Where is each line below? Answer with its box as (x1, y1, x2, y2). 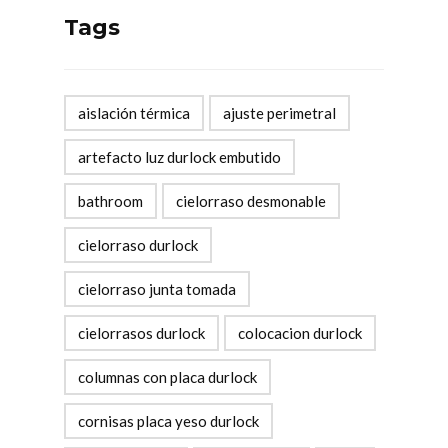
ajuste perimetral (223, 104, 336, 123)
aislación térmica (78, 104, 190, 123)
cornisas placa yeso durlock (78, 412, 259, 431)
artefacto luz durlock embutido (78, 148, 281, 167)
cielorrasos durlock (78, 324, 205, 343)
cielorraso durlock (78, 236, 198, 255)
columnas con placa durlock (78, 368, 257, 387)
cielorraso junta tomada (78, 280, 236, 299)
